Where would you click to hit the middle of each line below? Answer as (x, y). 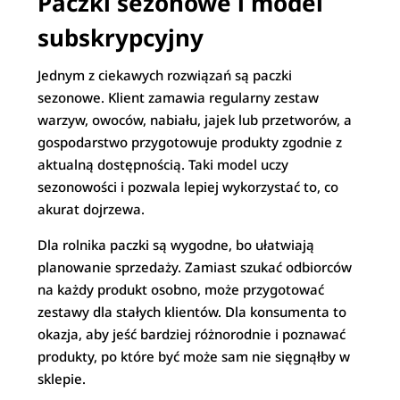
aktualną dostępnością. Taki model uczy (163, 164)
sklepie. (62, 379)
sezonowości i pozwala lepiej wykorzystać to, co (188, 187)
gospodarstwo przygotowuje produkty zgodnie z (190, 142)
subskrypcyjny (121, 37)
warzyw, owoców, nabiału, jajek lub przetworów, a (195, 120)
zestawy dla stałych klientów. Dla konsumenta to (192, 312)
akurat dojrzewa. (92, 209)
